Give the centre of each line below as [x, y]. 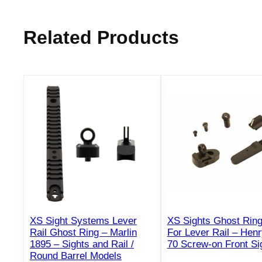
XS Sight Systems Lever [83, 221]
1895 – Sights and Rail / [82, 244]
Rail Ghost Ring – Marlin [83, 233]
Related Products [101, 38]
